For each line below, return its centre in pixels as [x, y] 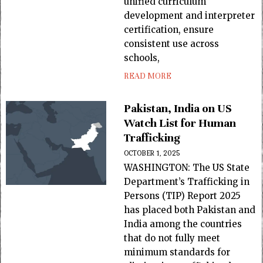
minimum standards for [177, 252]
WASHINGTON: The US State [187, 168]
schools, [142, 58]
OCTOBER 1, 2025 [152, 153]
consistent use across [172, 44]
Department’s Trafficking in [187, 182]
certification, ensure [169, 30]
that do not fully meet [172, 238]
